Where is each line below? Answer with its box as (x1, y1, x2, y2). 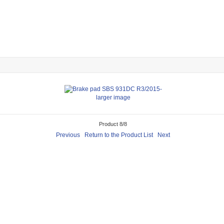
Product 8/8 (99, 120, 127, 127)
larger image (95, 94, 130, 101)
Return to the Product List (83, 131, 155, 139)
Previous (54, 131, 82, 139)
